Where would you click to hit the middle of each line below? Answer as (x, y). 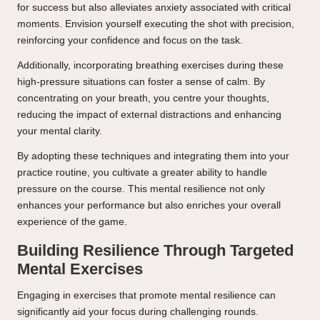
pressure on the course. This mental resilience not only (141, 189)
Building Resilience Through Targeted (155, 251)
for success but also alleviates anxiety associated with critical (154, 8)
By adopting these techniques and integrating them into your (153, 156)
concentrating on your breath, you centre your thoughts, (143, 99)
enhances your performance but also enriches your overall (149, 206)
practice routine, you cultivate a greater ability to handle (142, 173)
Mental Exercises (80, 269)
